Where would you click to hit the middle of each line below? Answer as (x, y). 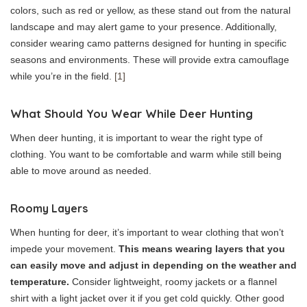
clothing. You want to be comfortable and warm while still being (146, 154)
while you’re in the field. (62, 76)
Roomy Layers (49, 208)
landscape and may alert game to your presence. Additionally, (144, 26)
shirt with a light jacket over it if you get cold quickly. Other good (147, 298)
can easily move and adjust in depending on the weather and (153, 265)
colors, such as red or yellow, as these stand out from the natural (150, 10)
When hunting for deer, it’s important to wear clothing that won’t (147, 232)
